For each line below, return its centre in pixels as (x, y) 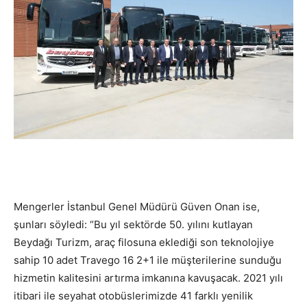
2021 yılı (263, 278)
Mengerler (39, 207)
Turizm (71, 243)
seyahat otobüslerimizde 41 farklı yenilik (154, 296)
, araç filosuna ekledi (139, 243)
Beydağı (33, 243)
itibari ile (35, 296)
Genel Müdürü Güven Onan (174, 207)
